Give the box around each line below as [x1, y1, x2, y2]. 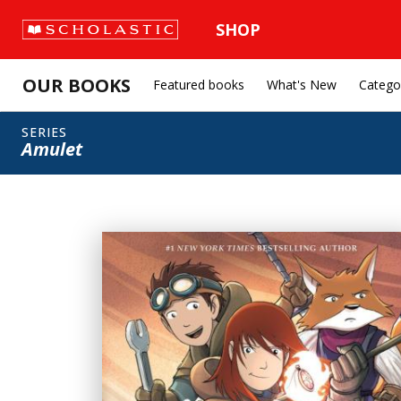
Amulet [21, 137, 82, 161]
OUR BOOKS [22, 73, 131, 98]
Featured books [153, 76, 244, 93]
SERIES [21, 124, 67, 141]
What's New [267, 76, 337, 93]
